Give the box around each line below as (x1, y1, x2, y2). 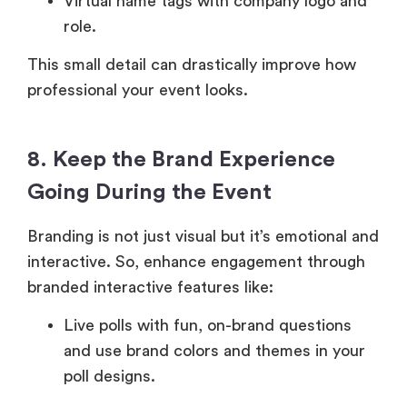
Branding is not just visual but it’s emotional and (27, 227, 379, 244)
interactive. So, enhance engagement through (27, 253, 365, 270)
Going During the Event (27, 181, 272, 203)
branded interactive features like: (27, 278, 273, 295)
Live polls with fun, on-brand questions (64, 317, 352, 334)
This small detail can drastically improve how (27, 55, 356, 73)
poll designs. (64, 368, 155, 385)
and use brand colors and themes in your (64, 342, 365, 360)
